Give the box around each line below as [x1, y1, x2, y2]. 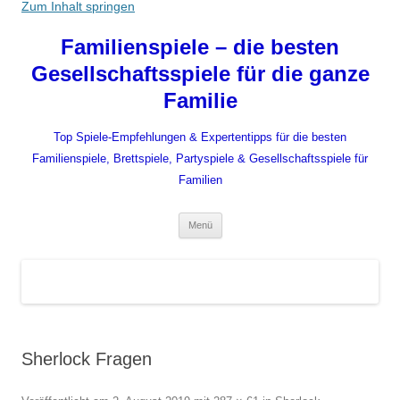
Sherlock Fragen [21, 349, 152, 370]
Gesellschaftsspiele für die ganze [30, 62, 370, 86]
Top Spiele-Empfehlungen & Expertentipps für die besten [54, 130, 346, 144]
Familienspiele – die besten [61, 35, 339, 59]
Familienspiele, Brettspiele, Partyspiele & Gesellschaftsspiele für [32, 152, 368, 165]
